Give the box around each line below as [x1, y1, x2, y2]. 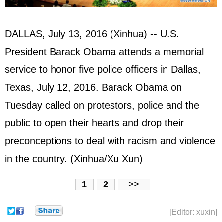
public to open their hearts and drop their [5, 117, 184, 128]
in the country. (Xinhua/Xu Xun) [5, 153, 143, 164]
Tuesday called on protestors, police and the [5, 99, 199, 111]
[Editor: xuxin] [169, 208, 217, 217]
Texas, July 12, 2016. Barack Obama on [5, 81, 182, 93]
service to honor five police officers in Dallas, [5, 63, 201, 75]
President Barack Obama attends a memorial [5, 46, 204, 57]
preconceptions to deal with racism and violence [5, 135, 215, 146]
